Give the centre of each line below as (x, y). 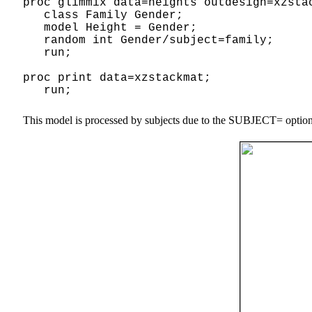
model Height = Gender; (110, 28)
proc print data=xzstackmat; (117, 78)
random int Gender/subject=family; (148, 40)
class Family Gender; (103, 15)
